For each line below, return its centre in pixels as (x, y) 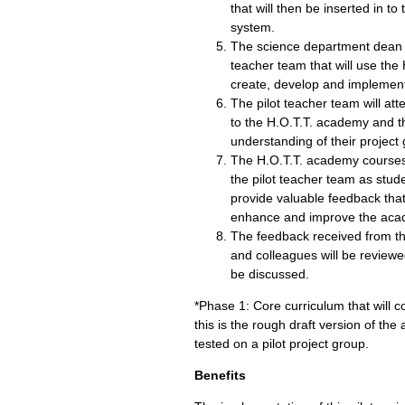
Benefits (220, 375)
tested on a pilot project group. (282, 344)
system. (253, 27)
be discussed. (270, 274)
